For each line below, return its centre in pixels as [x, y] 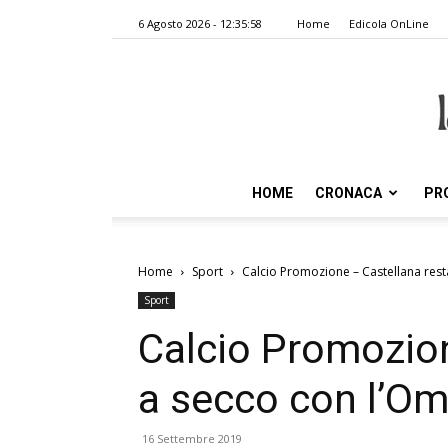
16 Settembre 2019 [192, 438]
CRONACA [348, 193]
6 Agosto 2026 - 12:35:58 [200, 23]
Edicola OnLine [389, 23]
